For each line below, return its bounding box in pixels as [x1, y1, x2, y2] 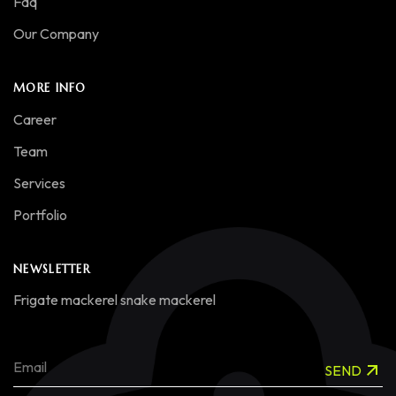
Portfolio [13, 206, 67, 225]
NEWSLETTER [13, 262, 90, 278]
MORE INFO [13, 80, 87, 96]
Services [13, 174, 65, 193]
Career [13, 110, 57, 129]
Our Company [13, 25, 99, 43]
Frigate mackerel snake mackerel [13, 291, 216, 309]
